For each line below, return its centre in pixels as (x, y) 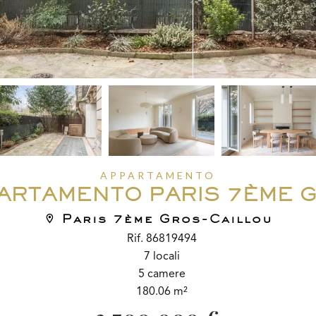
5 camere (162, 274)
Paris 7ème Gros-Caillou (164, 218)
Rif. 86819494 (162, 239)
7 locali (162, 257)
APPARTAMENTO (158, 175)
